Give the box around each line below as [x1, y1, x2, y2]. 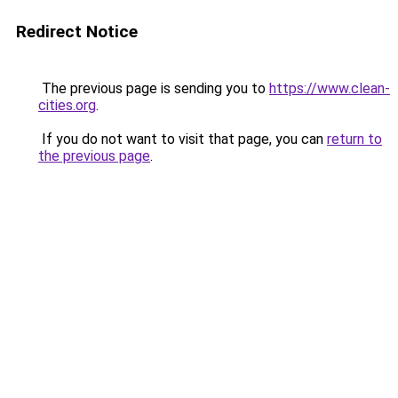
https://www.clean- [269, 80, 390, 97]
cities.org [38, 97, 96, 114]
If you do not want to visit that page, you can [38, 131, 327, 147]
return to [327, 131, 382, 147]
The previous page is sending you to [38, 80, 269, 97]
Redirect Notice [16, 21, 138, 42]
